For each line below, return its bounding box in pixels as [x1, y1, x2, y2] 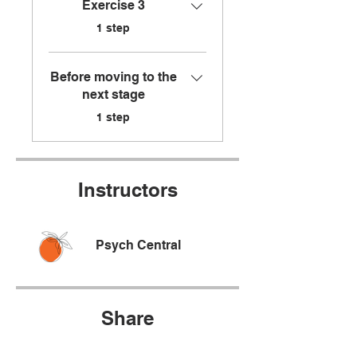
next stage [81, 87, 145, 103]
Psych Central [96, 237, 181, 253]
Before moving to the [49, 69, 177, 85]
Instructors [77, 178, 178, 202]
